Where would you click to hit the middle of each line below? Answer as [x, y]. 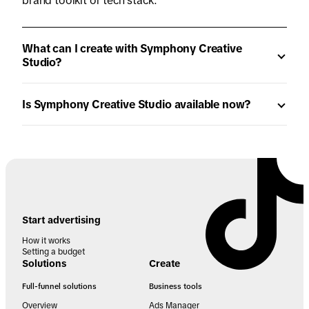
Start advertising [61, 220]
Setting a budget [53, 252]
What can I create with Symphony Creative [132, 49]
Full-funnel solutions [59, 287]
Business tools [176, 287]
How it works [46, 241]
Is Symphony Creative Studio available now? [137, 104]
